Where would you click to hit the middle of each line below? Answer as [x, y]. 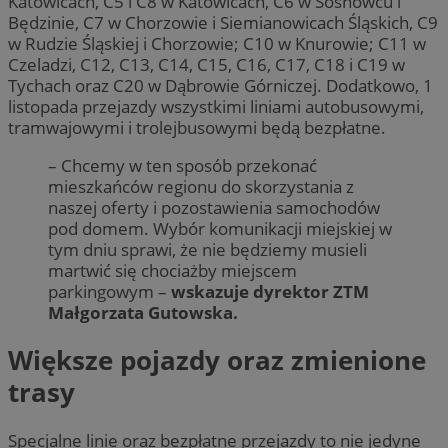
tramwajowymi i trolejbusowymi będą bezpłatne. [197, 127]
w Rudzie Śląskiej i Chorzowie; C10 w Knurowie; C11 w [217, 43]
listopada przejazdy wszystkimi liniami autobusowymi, [216, 106]
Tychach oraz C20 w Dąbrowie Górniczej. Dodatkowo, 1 [220, 85]
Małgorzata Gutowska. [143, 313]
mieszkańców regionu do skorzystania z [201, 187]
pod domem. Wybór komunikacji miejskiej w [220, 229]
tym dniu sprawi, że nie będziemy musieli [207, 250]
